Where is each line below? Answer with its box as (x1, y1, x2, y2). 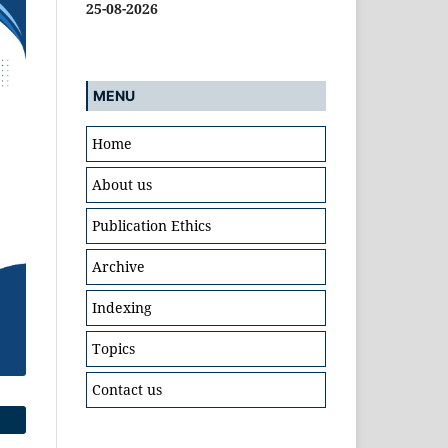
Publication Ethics (92, 215, 211, 235)
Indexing (92, 297, 152, 317)
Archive (92, 256, 145, 276)
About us (92, 174, 152, 194)
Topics (92, 338, 135, 358)
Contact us (92, 379, 162, 399)
